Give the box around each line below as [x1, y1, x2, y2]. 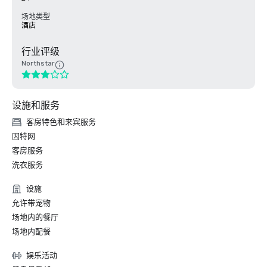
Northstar [21, 59, 55, 67]
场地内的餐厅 [12, 213, 58, 222]
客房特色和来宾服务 [26, 117, 96, 126]
